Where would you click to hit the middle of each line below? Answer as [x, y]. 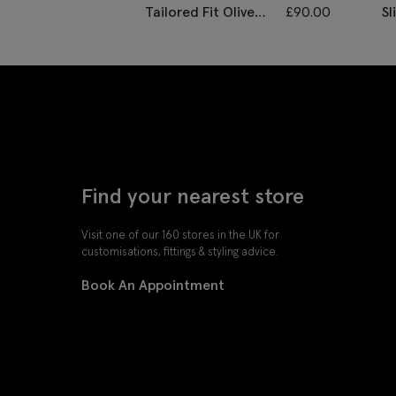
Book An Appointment [153, 284]
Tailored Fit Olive [199, 12]
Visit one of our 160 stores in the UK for [180, 234]
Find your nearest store [193, 195]
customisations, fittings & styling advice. [180, 251]
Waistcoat [178, 54]
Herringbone [184, 33]
